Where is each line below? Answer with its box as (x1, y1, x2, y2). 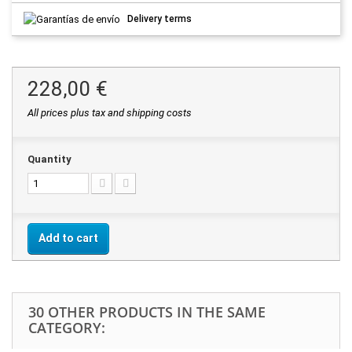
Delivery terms (127, 13, 192, 24)
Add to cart (38, 231, 98, 244)
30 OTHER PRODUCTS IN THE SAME (28, 302, 266, 321)
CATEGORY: (28, 317, 105, 337)
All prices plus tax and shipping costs (27, 106, 192, 119)
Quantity (27, 152, 71, 165)
